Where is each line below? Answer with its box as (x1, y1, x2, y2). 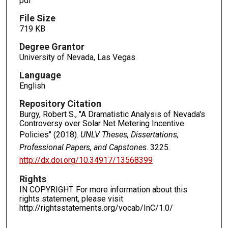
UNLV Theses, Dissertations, (80, 129, 179, 139)
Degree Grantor (19, 41, 84, 52)
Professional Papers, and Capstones (19, 142, 147, 152)
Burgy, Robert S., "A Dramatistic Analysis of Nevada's (19, 109, 205, 119)
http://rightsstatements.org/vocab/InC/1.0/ (19, 203, 173, 213)
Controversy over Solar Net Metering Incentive (19, 118, 184, 128)
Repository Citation (19, 98, 101, 109)
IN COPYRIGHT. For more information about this (19, 185, 187, 195)
